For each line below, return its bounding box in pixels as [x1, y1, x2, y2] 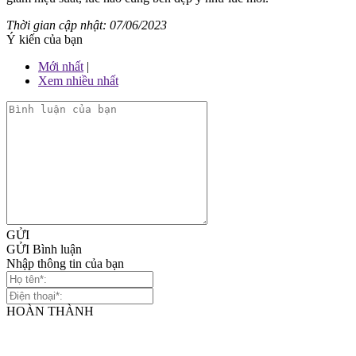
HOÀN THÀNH [6, 304, 94, 318]
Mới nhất [38, 59, 83, 73]
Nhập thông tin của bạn [6, 256, 124, 270]
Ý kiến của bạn [6, 32, 83, 46]
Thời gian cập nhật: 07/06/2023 [6, 17, 167, 32]
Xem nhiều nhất [38, 73, 118, 87]
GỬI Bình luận [6, 242, 82, 256]
